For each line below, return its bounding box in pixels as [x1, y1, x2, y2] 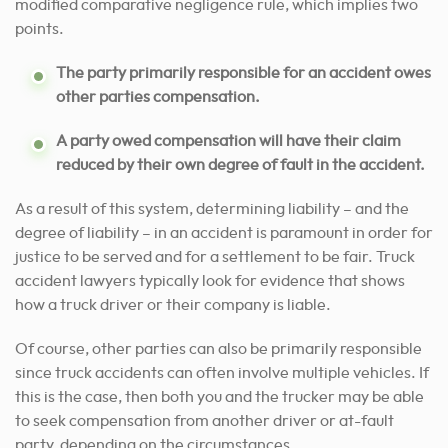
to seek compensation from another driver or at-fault [15, 413, 394, 430]
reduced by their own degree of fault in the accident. [56, 157, 425, 174]
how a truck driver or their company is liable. [15, 297, 331, 314]
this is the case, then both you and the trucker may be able [15, 389, 424, 406]
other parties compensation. [56, 89, 260, 106]
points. [15, 21, 64, 38]
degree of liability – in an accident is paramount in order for [15, 225, 433, 242]
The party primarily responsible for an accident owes [56, 65, 431, 82]
